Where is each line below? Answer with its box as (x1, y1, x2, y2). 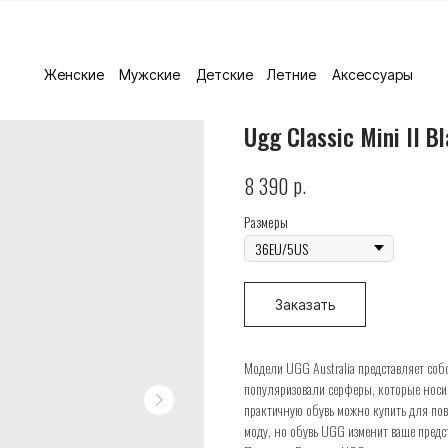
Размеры (244, 210, 288, 232)
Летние (267, 66, 316, 83)
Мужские (119, 66, 180, 83)
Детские (196, 66, 253, 83)
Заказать (275, 295, 335, 313)
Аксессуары (332, 66, 413, 83)
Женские (44, 66, 104, 83)
